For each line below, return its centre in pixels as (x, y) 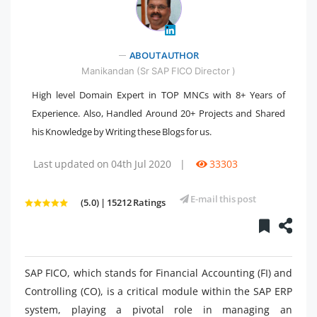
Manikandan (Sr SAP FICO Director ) (158, 70)
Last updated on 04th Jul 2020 (102, 163)
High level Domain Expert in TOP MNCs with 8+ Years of (158, 94)
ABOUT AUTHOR (164, 55)
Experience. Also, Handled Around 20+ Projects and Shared (158, 113)
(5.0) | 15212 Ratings (123, 202)
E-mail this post (223, 198)
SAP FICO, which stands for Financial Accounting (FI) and (158, 272)
